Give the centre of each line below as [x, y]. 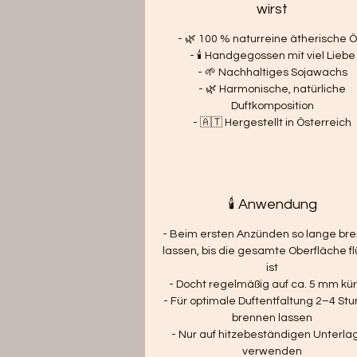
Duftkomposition [272, 106]
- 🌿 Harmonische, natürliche [273, 89]
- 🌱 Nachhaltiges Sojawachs [272, 72]
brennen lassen [273, 318]
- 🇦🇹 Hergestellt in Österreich [273, 122]
